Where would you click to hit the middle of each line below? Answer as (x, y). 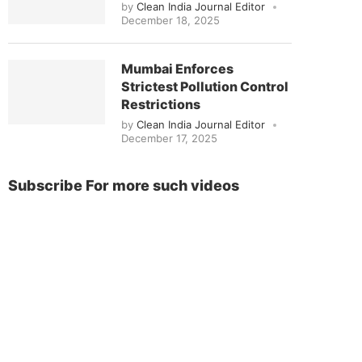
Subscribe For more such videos (124, 185)
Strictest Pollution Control (205, 86)
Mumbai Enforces (177, 69)
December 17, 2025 (169, 138)
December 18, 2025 (170, 20)
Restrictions (161, 104)
